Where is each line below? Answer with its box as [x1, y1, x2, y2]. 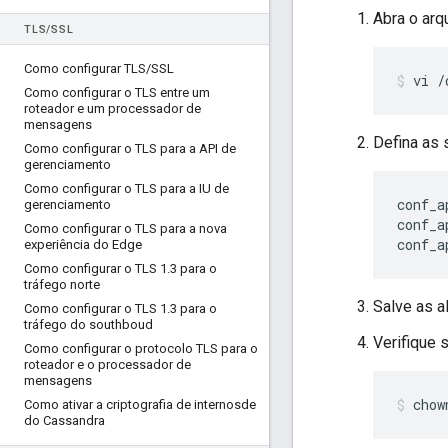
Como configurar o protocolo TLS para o [24, 341, 258, 356]
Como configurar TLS [24, 61, 146, 76]
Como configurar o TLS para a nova [24, 221, 227, 236]
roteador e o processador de [24, 357, 191, 372]
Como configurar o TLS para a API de [24, 141, 236, 156]
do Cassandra [24, 413, 105, 428]
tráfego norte [24, 277, 100, 292]
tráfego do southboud [24, 317, 153, 332]
